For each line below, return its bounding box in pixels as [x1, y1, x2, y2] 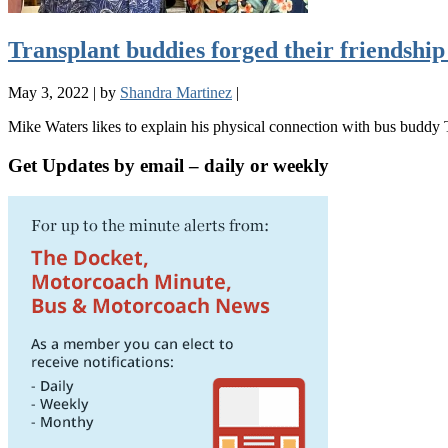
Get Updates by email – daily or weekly [8, 154, 329, 176]
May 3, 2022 [8, 84, 89, 102]
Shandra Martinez [120, 84, 232, 102]
